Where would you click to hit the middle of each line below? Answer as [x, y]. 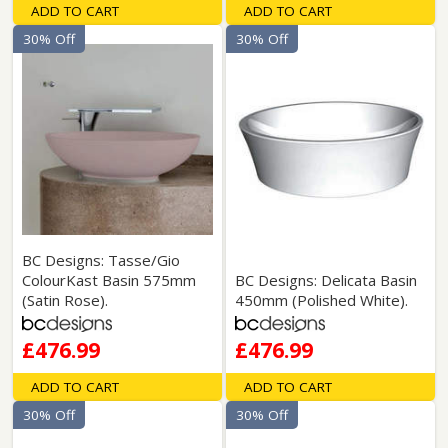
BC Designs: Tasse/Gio [101, 260]
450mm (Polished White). [321, 300]
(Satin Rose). [65, 300]
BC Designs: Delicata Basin [325, 280]
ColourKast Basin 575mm [109, 280]
